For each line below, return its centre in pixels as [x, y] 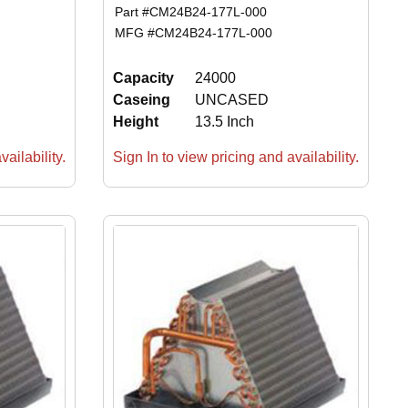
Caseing [141, 99]
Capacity [143, 77]
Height [135, 121]
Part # [133, 11]
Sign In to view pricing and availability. [235, 157]
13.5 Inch [224, 121]
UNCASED [231, 99]
